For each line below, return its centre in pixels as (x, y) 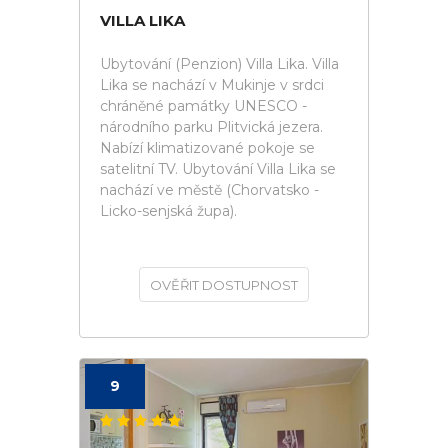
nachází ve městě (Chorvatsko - (209, 190)
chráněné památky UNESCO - (203, 106)
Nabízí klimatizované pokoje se (207, 148)
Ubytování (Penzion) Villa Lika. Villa (219, 64)
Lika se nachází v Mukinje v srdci (212, 85)
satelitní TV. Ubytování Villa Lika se (218, 169)
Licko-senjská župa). (168, 211)
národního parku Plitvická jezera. (211, 127)
